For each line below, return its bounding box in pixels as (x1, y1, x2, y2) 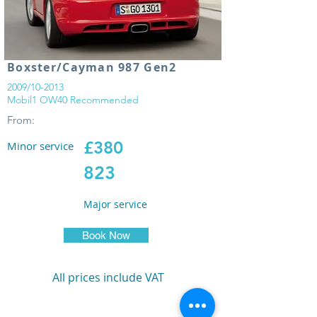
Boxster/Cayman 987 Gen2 (7, 59, 177, 75)
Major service (83, 197, 147, 211)
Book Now (82, 229, 130, 241)
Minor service (7, 139, 74, 153)
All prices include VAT (52, 270, 164, 285)
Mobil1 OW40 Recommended (7, 93, 139, 106)
